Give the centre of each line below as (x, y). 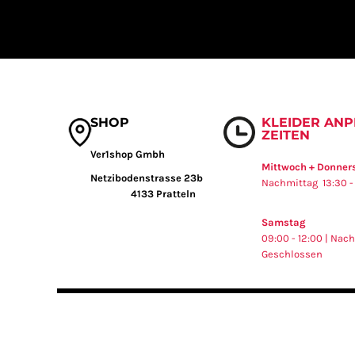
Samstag (283, 222)
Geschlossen (292, 254)
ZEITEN (285, 135)
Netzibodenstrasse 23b (146, 177)
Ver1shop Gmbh (128, 154)
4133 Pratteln (143, 193)
